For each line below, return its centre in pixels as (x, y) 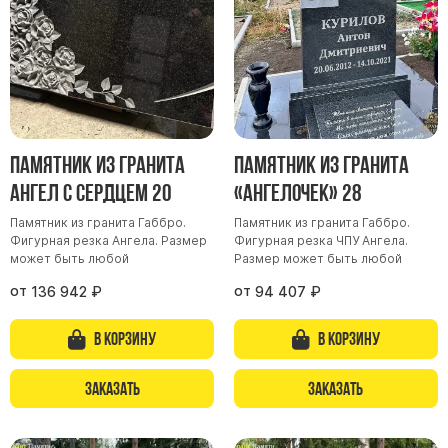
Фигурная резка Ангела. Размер (108, 241)
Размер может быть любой (317, 259)
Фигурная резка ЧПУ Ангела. (320, 241)
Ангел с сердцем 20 (91, 193)
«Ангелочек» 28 (297, 193)
